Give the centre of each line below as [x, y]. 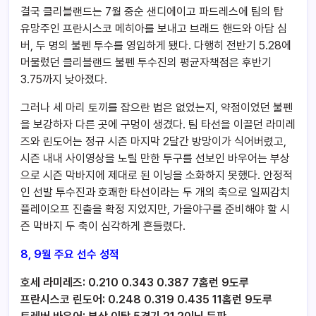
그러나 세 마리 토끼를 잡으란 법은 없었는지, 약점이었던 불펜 [157, 108]
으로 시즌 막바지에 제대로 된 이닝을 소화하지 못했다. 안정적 [157, 176]
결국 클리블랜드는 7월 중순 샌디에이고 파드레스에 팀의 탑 [152, 12]
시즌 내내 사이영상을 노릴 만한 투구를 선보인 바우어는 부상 [155, 159]
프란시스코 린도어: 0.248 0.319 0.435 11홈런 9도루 [146, 300]
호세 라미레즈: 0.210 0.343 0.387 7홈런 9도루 [135, 283]
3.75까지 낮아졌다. [64, 80]
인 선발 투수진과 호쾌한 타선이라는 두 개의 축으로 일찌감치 [155, 193]
